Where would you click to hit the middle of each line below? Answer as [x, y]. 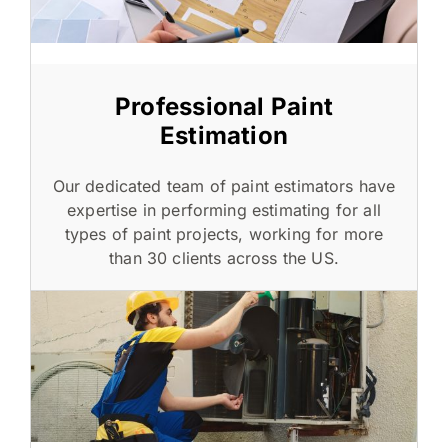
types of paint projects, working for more [224, 234]
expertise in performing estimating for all [224, 210]
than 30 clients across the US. [224, 258]
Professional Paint [224, 107]
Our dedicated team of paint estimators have [224, 186]
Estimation [224, 136]
